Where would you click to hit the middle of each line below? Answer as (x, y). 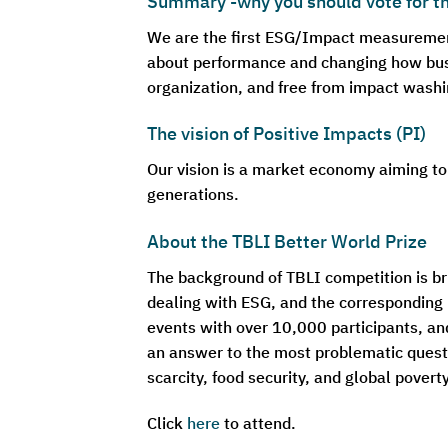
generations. (193, 194)
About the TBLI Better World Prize (287, 242)
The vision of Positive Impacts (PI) (286, 134)
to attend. (258, 422)
